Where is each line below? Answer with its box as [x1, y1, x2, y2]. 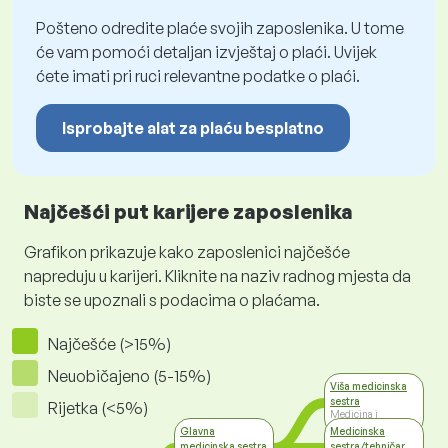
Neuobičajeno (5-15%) [48, 366, 211, 387]
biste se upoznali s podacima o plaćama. [24, 290, 320, 311]
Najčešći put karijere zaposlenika [24, 199, 353, 225]
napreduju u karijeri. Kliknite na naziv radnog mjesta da [24, 266, 411, 287]
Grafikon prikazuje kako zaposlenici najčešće [24, 242, 350, 263]
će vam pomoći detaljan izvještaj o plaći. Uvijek [36, 42, 377, 63]
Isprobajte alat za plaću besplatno [62, 118, 324, 139]
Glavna [180, 425, 215, 438]
